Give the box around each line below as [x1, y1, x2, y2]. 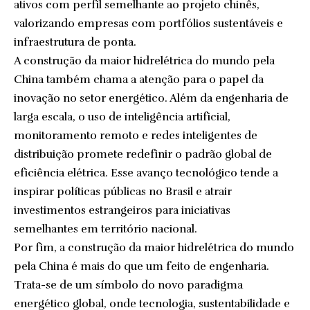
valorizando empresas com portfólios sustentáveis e [14, 17, 283, 30]
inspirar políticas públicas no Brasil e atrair [14, 185, 232, 199]
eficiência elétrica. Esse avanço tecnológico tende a [14, 166, 278, 180]
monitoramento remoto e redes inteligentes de [14, 129, 257, 143]
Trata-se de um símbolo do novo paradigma [14, 278, 243, 292]
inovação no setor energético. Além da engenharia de [14, 91, 289, 105]
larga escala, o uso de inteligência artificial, [14, 110, 230, 124]
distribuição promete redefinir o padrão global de [14, 147, 272, 161]
